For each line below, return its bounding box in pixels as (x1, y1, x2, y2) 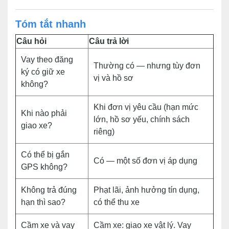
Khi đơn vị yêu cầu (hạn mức (94, 103, 198, 111)
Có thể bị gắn (21, 150, 70, 159)
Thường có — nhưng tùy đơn (94, 61, 200, 70)
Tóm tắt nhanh (15, 18, 86, 30)
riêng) (94, 127, 114, 136)
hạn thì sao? (21, 198, 65, 207)
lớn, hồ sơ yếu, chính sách (94, 115, 190, 124)
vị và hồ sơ (94, 74, 133, 82)
